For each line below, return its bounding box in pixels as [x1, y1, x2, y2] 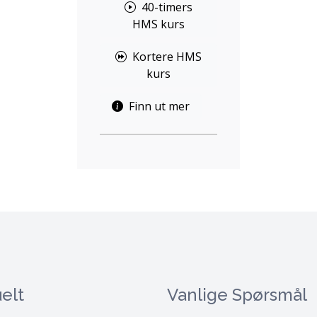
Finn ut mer [129, 98, 190, 114]
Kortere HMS [132, 49, 202, 64]
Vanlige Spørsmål [167, 284, 307, 305]
